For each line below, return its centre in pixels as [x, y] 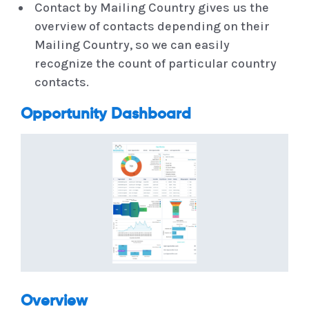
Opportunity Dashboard [106, 115]
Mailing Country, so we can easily [132, 45]
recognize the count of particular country [156, 64]
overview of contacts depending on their [152, 27]
